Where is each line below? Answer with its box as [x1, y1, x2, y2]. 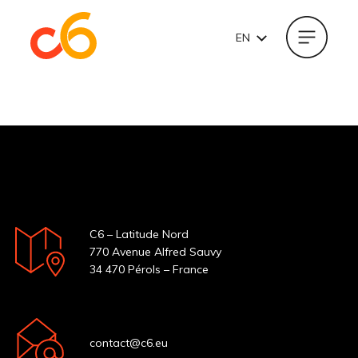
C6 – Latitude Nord [89, 226, 189, 241]
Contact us [114, 46, 244, 79]
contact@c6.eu [89, 335, 169, 350]
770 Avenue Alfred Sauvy [89, 244, 222, 259]
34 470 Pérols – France [89, 261, 209, 276]
